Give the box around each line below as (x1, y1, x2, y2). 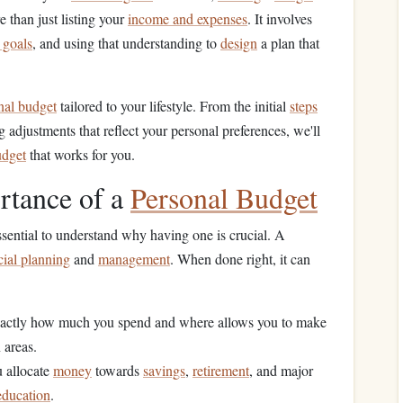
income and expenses (128, 9, 247, 28)
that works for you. (26, 145, 135, 164)
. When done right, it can (170, 249, 310, 268)
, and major (249, 361, 313, 380)
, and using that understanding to (32, 33, 220, 52)
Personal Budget (130, 178, 318, 217)
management (98, 249, 170, 268)
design (220, 33, 257, 52)
